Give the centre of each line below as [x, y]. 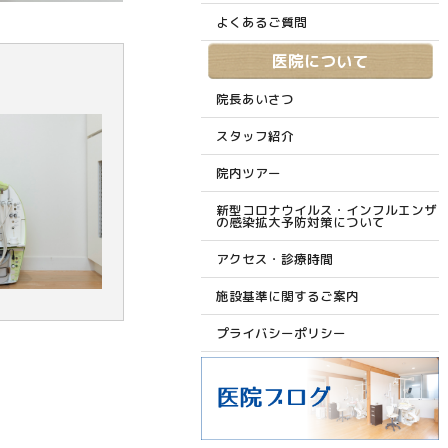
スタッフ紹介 [255, 135]
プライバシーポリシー [281, 332]
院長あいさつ [255, 98]
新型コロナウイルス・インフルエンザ [326, 209]
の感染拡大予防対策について [300, 221]
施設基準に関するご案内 [287, 295]
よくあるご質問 [261, 21]
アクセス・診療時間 [274, 258]
